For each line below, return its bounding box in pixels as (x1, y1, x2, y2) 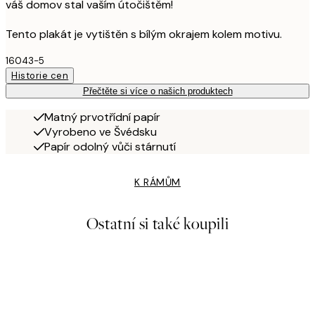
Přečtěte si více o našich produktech (82, 86, 233, 97)
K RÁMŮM (134, 176, 181, 189)
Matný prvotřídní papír (44, 110, 160, 125)
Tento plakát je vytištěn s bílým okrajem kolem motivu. (6, 27, 282, 42)
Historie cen (11, 70, 69, 82)
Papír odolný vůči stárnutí (44, 139, 176, 155)
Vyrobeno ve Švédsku (44, 124, 157, 140)
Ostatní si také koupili (86, 213, 229, 236)
